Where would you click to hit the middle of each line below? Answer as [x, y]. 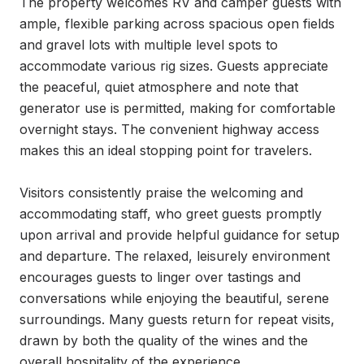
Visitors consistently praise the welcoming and [161, 193]
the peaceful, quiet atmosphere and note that [159, 87]
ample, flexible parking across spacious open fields [177, 24]
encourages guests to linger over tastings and [160, 277]
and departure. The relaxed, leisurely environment [175, 256]
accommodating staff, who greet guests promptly [171, 214]
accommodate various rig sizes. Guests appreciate [174, 66]
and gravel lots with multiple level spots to [149, 45]
